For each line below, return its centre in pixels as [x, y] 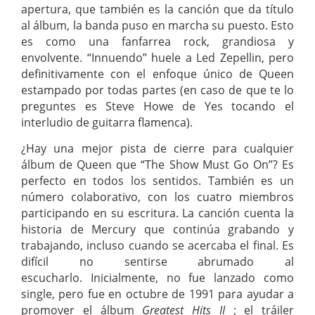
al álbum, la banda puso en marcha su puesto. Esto [157, 25]
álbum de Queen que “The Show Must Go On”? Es [157, 165]
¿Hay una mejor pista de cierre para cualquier [157, 149]
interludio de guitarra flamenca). [108, 122]
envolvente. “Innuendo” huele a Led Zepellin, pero [157, 57]
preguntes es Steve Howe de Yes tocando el [157, 106]
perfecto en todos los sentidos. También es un [157, 181]
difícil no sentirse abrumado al [157, 262]
